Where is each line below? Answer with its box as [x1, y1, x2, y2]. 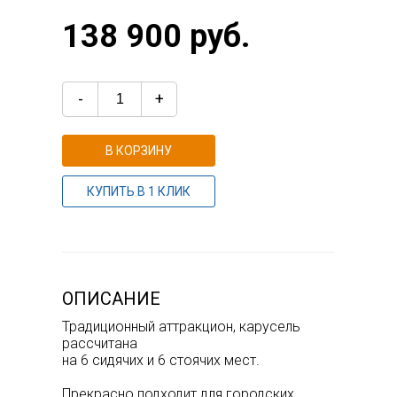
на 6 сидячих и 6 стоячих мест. [62, 351, 260, 369]
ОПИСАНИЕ [62, 287, 160, 309]
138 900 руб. [62, 17, 250, 55]
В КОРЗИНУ [105, 143, 172, 158]
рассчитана [62, 334, 137, 352]
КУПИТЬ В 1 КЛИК [87, 183, 191, 198]
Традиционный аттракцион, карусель [62, 317, 300, 335]
